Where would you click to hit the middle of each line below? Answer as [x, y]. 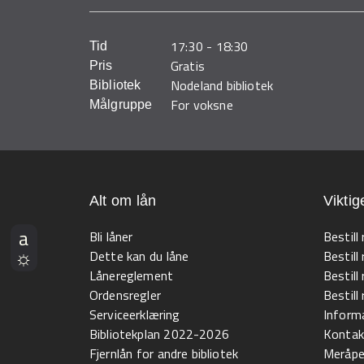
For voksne [202, 105]
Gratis [188, 66]
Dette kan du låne [139, 256]
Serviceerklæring [135, 314]
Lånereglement [132, 275]
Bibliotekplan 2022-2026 [159, 334]
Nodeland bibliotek [222, 86]
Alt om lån [123, 201]
